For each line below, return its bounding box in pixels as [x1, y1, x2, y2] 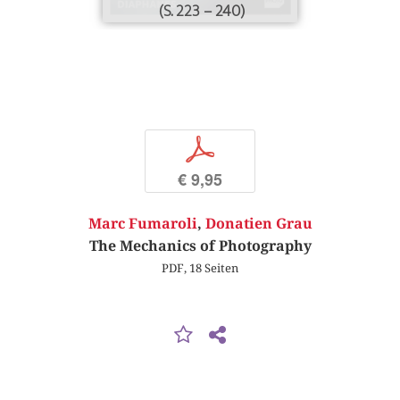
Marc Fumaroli [87, 215, 197, 233]
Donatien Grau [204, 215, 312, 233]
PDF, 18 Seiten [162, 261, 238, 276]
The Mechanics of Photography [88, 237, 312, 255]
